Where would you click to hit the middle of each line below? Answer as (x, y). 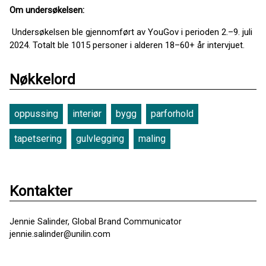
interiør (87, 114)
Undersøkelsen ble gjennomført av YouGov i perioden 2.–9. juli (132, 32)
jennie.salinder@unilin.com (60, 234)
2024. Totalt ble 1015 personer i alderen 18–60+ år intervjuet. (127, 45)
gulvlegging (100, 139)
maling (152, 139)
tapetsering (38, 139)
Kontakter (41, 191)
